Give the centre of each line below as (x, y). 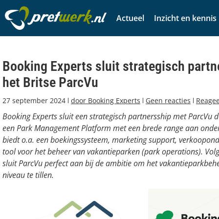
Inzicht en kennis (185, 18)
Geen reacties (168, 100)
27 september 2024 (34, 100)
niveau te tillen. (28, 175)
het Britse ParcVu (50, 82)
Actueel (130, 18)
